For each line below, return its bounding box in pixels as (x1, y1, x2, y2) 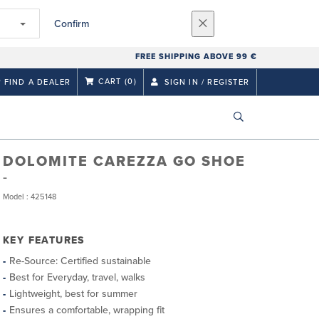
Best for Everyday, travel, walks (9, 271, 145, 283)
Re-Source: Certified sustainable (9, 255, 151, 267)
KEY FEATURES (3, 234, 85, 246)
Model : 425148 (3, 192, 56, 202)
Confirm (54, 17, 89, 30)
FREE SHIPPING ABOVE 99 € (135, 52, 257, 61)
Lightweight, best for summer (9, 288, 137, 300)
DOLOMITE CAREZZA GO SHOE (3, 153, 246, 170)
